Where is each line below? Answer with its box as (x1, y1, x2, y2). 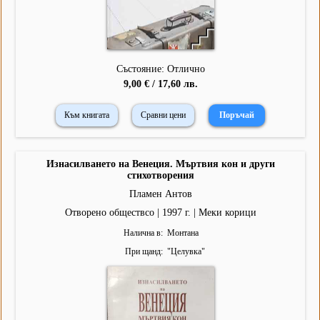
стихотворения (126, 170, 194, 181)
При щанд (124, 246, 161, 257)
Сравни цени (141, 110, 186, 121)
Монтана (166, 228, 199, 239)
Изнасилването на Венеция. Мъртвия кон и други (46, 159, 275, 170)
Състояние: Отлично (116, 64, 205, 75)
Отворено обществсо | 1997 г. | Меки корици (64, 207, 256, 219)
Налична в (123, 228, 161, 239)
